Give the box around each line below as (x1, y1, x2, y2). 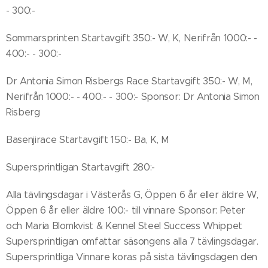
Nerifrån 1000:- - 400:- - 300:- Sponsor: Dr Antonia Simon (6, 91, 260, 102)
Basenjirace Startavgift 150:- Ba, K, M (6, 134, 169, 145)
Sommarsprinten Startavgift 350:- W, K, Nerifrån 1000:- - (6, 32, 258, 44)
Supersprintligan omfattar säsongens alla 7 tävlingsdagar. (6, 236, 258, 247)
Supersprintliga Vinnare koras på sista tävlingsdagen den (6, 251, 258, 263)
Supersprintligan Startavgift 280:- (6, 162, 158, 173)
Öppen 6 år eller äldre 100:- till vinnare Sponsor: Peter (6, 205, 246, 216)
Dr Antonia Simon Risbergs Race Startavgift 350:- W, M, (6, 75, 252, 87)
